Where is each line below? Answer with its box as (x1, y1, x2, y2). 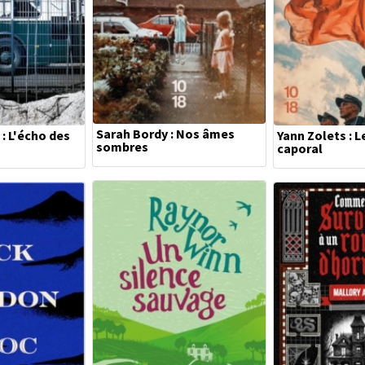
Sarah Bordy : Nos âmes (96, 125, 235, 142)
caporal (277, 140, 323, 156)
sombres (96, 139, 148, 155)
